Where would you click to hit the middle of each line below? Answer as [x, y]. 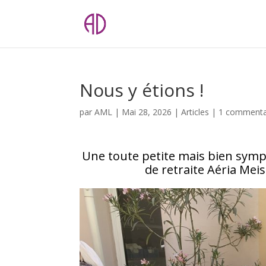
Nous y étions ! [142, 90]
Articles [195, 112]
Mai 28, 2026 [147, 112]
